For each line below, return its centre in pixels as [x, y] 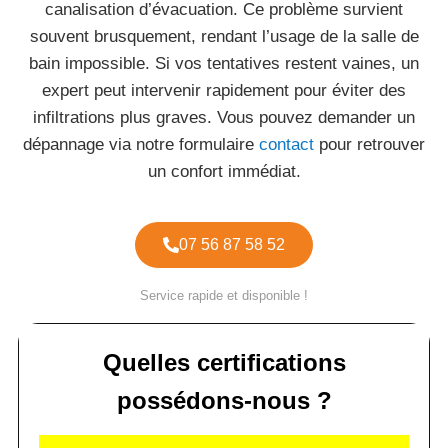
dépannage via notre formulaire [141, 144]
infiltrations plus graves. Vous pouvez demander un [224, 117]
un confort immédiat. [224, 171]
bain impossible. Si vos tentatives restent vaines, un [224, 63]
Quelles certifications [224, 362]
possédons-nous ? [224, 400]
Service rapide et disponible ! [224, 295]
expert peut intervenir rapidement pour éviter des [224, 90]
